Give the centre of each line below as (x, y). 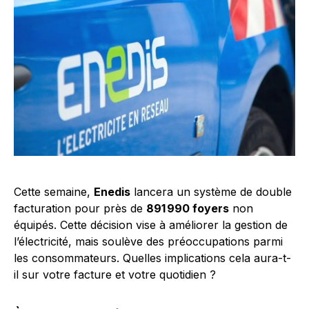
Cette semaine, (54, 192)
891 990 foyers (188, 209)
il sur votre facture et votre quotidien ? (115, 275)
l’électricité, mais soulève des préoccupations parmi (148, 242)
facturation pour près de (80, 209)
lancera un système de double (211, 192)
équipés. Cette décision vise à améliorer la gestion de (151, 225)
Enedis (112, 192)
